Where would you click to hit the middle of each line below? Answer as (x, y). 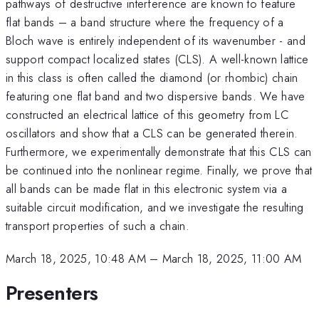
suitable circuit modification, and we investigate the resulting (155, 207)
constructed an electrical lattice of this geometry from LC (147, 114)
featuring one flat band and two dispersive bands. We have (156, 96)
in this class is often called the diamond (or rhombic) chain (152, 77)
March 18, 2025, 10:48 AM (76, 259)
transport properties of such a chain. (98, 225)
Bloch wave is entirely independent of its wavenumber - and (156, 40)
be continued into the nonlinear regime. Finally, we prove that (159, 170)
